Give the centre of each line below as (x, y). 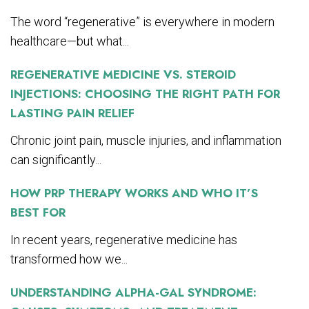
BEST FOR (38, 212)
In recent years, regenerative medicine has (124, 239)
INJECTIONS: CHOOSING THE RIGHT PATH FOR (145, 93)
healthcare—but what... (70, 41)
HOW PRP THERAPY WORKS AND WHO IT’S (134, 193)
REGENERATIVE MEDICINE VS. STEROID (123, 74)
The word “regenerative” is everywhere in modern (142, 21)
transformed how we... (69, 259)
